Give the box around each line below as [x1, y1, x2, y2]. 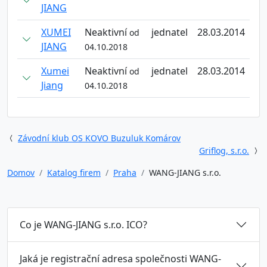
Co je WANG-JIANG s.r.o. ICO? [20, 218, 147, 231]
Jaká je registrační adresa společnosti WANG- [20, 252, 221, 265]
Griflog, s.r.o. [199, 145, 249, 156]
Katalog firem [47, 167, 101, 178]
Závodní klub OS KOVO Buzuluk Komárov [18, 132, 181, 144]
